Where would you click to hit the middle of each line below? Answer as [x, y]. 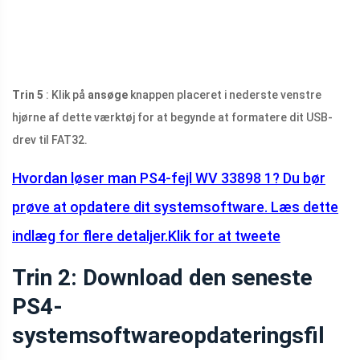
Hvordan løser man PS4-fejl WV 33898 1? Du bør [169, 178]
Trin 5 [28, 94]
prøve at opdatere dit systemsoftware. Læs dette [175, 207]
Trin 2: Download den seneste [162, 277]
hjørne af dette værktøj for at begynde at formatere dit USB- [172, 117]
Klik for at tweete [224, 235]
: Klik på [65, 94]
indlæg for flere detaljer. [90, 235]
